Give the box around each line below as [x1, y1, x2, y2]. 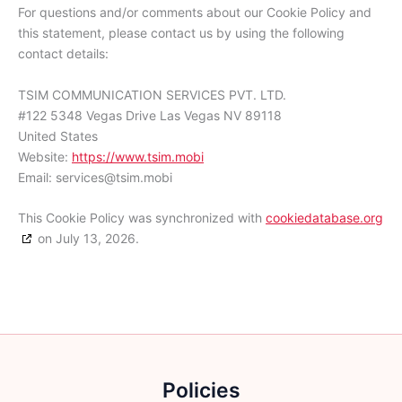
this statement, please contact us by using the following [18, 25, 345, 41]
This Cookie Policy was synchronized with [18, 210, 266, 226]
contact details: [18, 46, 109, 62]
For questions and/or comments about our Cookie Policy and [18, 4, 371, 21]
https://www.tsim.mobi [72, 148, 204, 164]
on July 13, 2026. [34, 231, 139, 247]
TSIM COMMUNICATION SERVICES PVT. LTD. [18, 86, 286, 102]
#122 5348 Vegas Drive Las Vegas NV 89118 [18, 107, 282, 123]
